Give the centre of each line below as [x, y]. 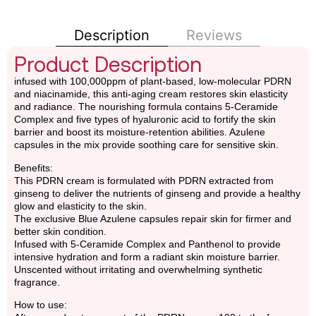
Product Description [108, 65]
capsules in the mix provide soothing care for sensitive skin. [146, 145]
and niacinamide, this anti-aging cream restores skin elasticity [151, 94]
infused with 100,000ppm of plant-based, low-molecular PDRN [153, 81]
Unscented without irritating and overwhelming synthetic [138, 269]
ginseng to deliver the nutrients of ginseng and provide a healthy [157, 193]
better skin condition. [60, 231]
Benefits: [34, 168]
